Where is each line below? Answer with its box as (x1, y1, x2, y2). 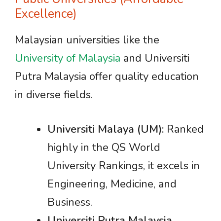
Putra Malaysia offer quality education (15, 69, 199, 84)
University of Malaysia (15, 51, 120, 66)
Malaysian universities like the (15, 33, 159, 47)
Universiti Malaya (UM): (47, 122, 164, 137)
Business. (47, 195, 92, 210)
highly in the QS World (47, 140, 160, 155)
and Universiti (120, 51, 189, 66)
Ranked (164, 122, 204, 137)
